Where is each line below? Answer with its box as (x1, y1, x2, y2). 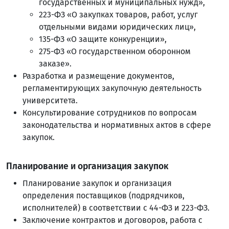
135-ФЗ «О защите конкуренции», (39, 34, 167, 44)
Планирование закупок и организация (22, 178, 172, 188)
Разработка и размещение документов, (22, 71, 174, 81)
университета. (22, 96, 78, 105)
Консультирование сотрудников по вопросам (22, 108, 197, 118)
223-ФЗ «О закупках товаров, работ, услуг (39, 10, 198, 19)
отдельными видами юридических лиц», (39, 22, 196, 32)
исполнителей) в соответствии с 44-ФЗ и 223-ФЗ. (22, 203, 210, 213)
